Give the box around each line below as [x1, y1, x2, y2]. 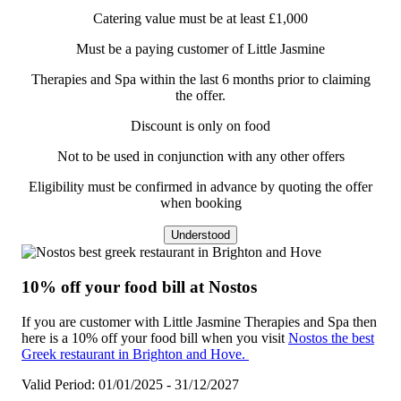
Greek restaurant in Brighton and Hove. [21, 346, 249, 362]
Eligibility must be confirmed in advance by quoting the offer [29, 179, 372, 195]
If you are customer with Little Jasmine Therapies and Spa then [21, 313, 377, 329]
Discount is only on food [131, 118, 270, 134]
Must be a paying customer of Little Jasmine [76, 41, 325, 57]
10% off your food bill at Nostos [21, 277, 257, 297]
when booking [159, 195, 242, 211]
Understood [171, 228, 230, 243]
